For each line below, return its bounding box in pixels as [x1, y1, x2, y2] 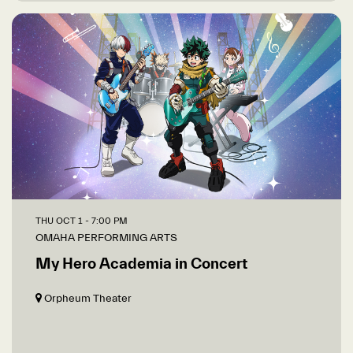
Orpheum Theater [42, 292, 132, 306]
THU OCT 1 [35, 215, 85, 227]
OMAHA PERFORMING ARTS [35, 232, 177, 245]
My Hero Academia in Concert [35, 255, 247, 273]
